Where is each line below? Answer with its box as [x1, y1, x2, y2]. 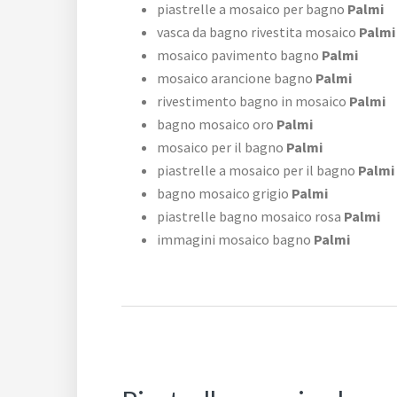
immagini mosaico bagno [157, 230, 311, 249]
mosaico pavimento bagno [157, 46, 319, 65]
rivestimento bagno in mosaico [157, 92, 346, 111]
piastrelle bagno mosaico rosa [157, 207, 341, 226]
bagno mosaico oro [157, 115, 274, 134]
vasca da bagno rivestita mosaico [157, 23, 356, 42]
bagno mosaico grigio [157, 184, 289, 203]
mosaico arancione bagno [157, 69, 313, 88]
